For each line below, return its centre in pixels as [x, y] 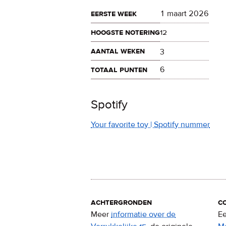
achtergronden [121, 203]
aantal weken [118, 51]
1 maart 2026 [184, 14]
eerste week [114, 14]
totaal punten [119, 70]
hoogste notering [125, 32]
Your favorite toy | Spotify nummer [150, 125]
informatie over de [143, 215]
